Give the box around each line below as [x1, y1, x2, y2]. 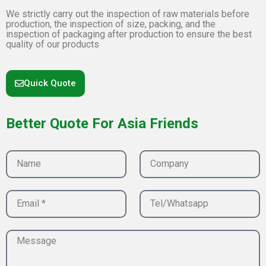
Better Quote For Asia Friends [6, 115, 198, 132]
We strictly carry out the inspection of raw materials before [6, 8, 249, 20]
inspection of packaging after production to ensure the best [6, 28, 252, 40]
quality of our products [6, 39, 99, 50]
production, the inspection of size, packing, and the [6, 18, 216, 30]
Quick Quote [24, 77, 76, 88]
